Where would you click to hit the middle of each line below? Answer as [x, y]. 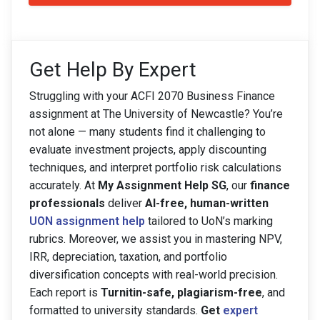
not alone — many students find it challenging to [147, 132]
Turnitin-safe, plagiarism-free [181, 292]
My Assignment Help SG [162, 185]
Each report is [65, 292]
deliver [125, 203]
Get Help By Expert [113, 70]
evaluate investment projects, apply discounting [148, 150]
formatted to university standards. [115, 310]
